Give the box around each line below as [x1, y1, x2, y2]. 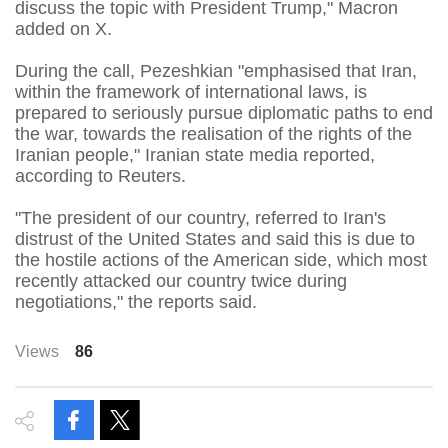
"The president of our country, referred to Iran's [15, 207, 386, 228]
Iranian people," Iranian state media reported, [15, 144, 375, 165]
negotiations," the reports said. [15, 291, 257, 312]
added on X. [15, 18, 112, 39]
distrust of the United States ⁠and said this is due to [15, 228, 415, 249]
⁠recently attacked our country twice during [15, 270, 347, 291]
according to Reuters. [15, 165, 186, 186]
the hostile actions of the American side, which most [15, 249, 427, 270]
